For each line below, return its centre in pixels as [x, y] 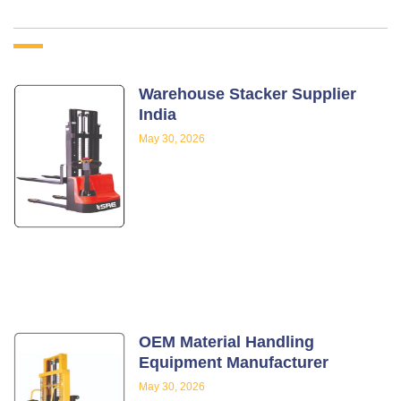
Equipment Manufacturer [234, 362]
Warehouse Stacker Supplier [248, 94]
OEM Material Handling [227, 341]
